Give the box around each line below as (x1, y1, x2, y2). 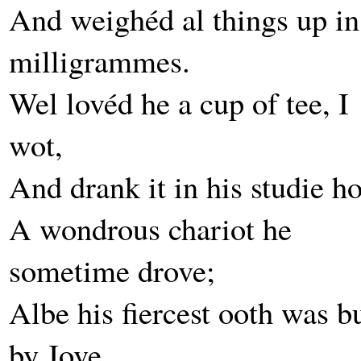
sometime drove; (9, 249, 215, 291)
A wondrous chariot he (9, 207, 292, 249)
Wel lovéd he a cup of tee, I (9, 81, 349, 123)
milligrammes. (9, 39, 190, 81)
